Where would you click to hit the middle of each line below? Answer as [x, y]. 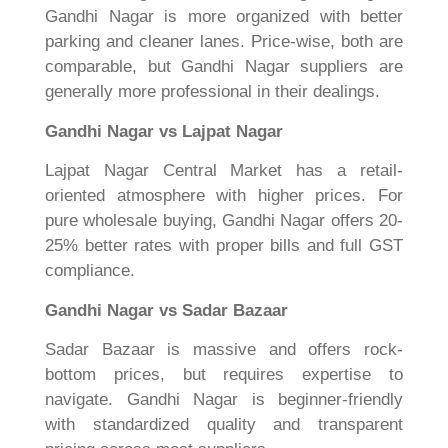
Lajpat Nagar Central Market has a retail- [224, 171]
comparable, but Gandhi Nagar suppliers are [224, 67]
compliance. [90, 271]
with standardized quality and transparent [224, 424]
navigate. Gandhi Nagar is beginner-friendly [224, 399]
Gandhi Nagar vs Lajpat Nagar [164, 131]
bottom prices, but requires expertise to [224, 374]
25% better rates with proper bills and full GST [224, 246]
